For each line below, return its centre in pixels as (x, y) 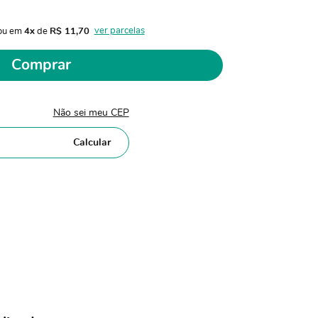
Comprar (41, 65)
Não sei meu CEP (91, 113)
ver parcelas (119, 31)
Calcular (92, 143)
